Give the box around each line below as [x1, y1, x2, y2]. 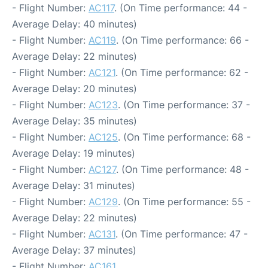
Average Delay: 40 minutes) [12, 18, 137, 31]
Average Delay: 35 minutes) [12, 115, 137, 127]
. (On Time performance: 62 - [115, 66, 248, 79]
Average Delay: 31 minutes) [12, 179, 135, 192]
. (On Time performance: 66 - [116, 34, 249, 47]
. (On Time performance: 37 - [118, 99, 250, 111]
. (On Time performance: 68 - [118, 131, 251, 144]
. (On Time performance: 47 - [115, 228, 248, 240]
